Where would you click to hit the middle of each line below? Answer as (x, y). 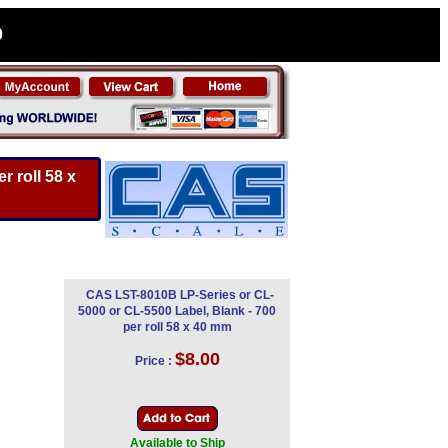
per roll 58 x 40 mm (177, 327)
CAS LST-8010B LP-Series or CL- (179, 295)
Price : (153, 361)
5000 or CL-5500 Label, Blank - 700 (177, 311)
